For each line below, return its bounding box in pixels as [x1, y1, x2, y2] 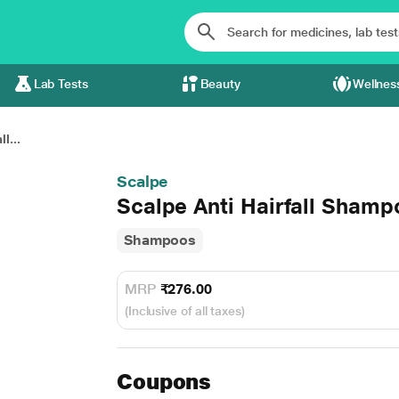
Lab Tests [33, 77, 88, 91]
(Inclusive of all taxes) [124, 304, 245, 318]
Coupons [116, 369, 212, 395]
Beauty [199, 77, 241, 91]
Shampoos [123, 232, 197, 248]
